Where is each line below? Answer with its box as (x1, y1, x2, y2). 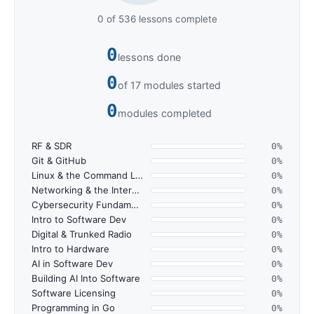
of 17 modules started (118, 78, 221, 91)
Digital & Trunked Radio (32, 228, 132, 240)
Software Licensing (32, 287, 116, 299)
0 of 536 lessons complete (97, 13, 217, 25)
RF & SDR (32, 139, 71, 151)
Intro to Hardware (32, 243, 109, 254)
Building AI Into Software (32, 272, 140, 284)
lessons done (118, 50, 182, 63)
